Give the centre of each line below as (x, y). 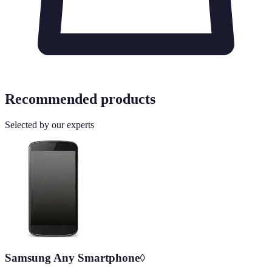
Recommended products (80, 99)
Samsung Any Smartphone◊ (75, 258)
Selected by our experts (49, 125)
